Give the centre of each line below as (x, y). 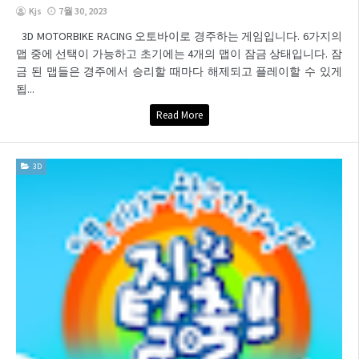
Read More (179, 115)
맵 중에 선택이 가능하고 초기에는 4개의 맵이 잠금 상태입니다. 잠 (179, 53)
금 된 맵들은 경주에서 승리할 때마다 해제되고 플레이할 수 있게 (179, 71)
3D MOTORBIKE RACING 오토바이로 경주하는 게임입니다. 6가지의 (179, 36)
